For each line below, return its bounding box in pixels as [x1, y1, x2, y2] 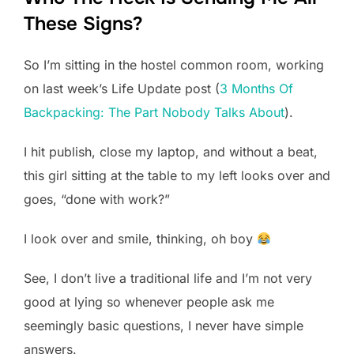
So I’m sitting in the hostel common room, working [24, 57, 324, 73]
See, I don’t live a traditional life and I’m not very [24, 270, 312, 287]
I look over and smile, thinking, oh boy [24, 231, 257, 247]
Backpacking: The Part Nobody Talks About [24, 104, 284, 121]
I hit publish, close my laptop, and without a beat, [24, 144, 318, 160]
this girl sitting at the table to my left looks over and [24, 168, 330, 184]
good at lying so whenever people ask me [24, 294, 274, 311]
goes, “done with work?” [24, 191, 170, 208]
